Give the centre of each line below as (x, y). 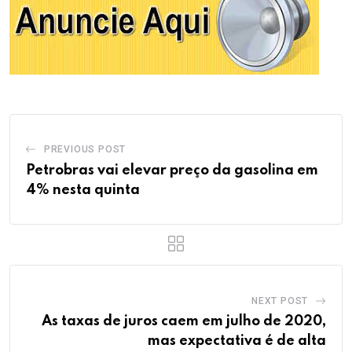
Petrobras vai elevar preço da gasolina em (172, 171)
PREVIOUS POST (85, 150)
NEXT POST (280, 301)
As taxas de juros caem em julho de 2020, (184, 322)
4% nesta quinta (83, 191)
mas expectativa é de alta (237, 341)
